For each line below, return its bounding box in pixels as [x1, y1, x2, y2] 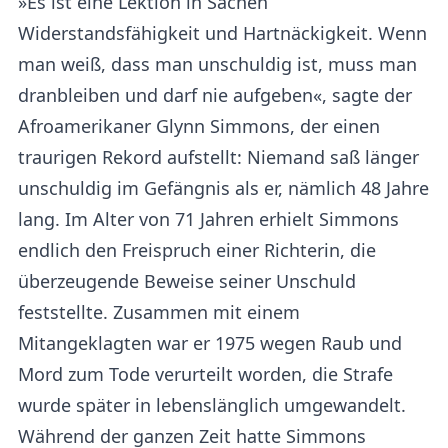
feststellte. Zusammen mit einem [18, 299, 300, 324]
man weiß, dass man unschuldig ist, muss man [18, 51, 417, 76]
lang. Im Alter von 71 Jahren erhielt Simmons [18, 206, 399, 231]
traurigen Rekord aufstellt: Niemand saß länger [18, 144, 419, 169]
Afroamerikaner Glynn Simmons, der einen [18, 113, 380, 138]
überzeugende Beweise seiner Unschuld [18, 268, 356, 293]
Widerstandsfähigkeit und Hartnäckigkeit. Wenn [18, 20, 427, 45]
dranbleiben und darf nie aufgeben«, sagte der [18, 82, 412, 107]
